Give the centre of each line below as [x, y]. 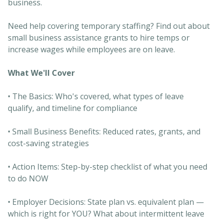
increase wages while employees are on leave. [91, 49]
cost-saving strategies [48, 143]
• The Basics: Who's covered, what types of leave [96, 96]
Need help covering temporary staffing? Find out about [109, 26]
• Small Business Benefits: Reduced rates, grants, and [104, 131]
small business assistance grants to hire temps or [99, 37]
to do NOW [28, 178]
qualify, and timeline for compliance [73, 108]
